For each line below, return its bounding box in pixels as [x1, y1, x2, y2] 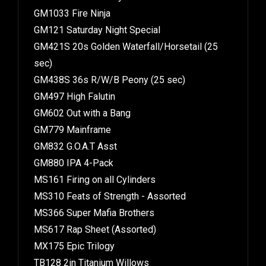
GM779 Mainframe [34, 120, 111, 132]
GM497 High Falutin [34, 87, 115, 99]
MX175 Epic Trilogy [34, 236, 115, 248]
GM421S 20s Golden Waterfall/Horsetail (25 [34, 37, 218, 49]
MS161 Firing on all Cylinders [34, 170, 156, 182]
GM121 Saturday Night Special [34, 20, 160, 32]
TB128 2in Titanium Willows [34, 253, 149, 265]
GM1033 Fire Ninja [34, 4, 110, 15]
